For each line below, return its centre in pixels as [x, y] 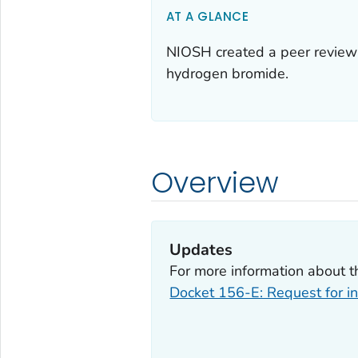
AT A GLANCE [207, 16]
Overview [215, 182]
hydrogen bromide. [227, 73]
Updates [201, 250]
